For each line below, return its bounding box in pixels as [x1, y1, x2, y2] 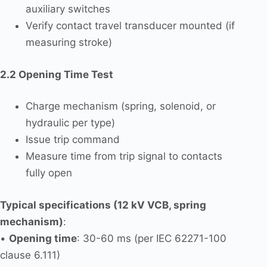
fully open [25, 167, 72, 179]
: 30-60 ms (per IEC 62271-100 [77, 232, 226, 244]
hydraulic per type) [25, 117, 115, 129]
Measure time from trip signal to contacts [25, 150, 222, 163]
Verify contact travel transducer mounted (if [25, 20, 235, 32]
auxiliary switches [25, 3, 110, 15]
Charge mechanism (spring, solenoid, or [25, 100, 216, 113]
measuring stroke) [25, 36, 112, 49]
